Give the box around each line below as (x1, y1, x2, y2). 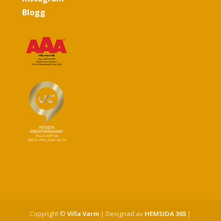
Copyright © (30, 209, 68, 218)
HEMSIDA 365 (145, 209, 186, 218)
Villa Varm (67, 209, 100, 218)
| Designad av (99, 209, 145, 218)
